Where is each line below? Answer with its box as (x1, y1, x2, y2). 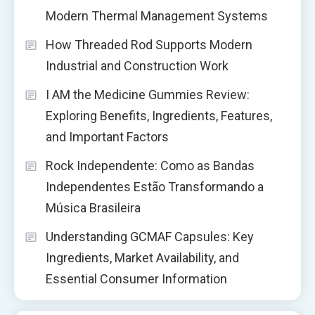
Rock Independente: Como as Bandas (46, 157, 255, 173)
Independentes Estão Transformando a (46, 179, 264, 194)
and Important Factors (46, 129, 169, 144)
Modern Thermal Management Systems (46, 8, 268, 23)
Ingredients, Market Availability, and (46, 250, 239, 265)
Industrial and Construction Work (46, 58, 229, 73)
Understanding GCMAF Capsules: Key (46, 229, 254, 244)
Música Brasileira (46, 200, 141, 215)
